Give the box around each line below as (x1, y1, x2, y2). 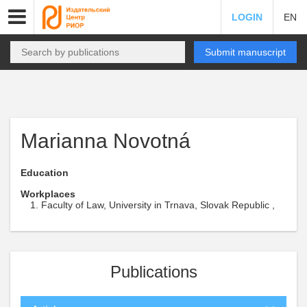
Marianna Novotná (21, 130, 191, 152)
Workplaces (21, 188, 75, 199)
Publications (110, 262, 197, 281)
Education (21, 167, 69, 178)
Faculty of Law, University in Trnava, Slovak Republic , (41, 199, 275, 210)
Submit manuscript (205, 47, 286, 58)
